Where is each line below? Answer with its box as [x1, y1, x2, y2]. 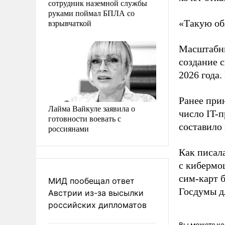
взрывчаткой [48, 17, 91, 28]
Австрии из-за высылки [48, 187, 144, 198]
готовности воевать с [48, 113, 121, 124]
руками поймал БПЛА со [48, 7, 135, 18]
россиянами [48, 123, 89, 134]
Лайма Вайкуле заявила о [48, 102, 135, 114]
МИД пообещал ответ [48, 175, 135, 186]
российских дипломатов [48, 199, 147, 210]
